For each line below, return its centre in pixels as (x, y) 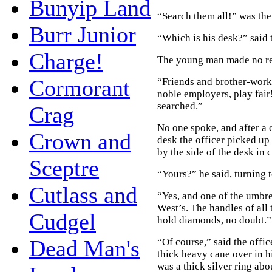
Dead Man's (84, 248)
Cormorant (80, 88)
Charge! (66, 61)
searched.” (180, 106)
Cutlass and (83, 195)
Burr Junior (83, 34)
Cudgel (63, 221)
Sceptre (64, 168)
